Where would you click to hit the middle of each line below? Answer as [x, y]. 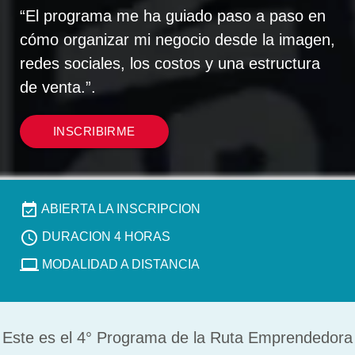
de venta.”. [58, 87]
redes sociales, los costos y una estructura [170, 63]
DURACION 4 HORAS [106, 236]
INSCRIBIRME [94, 131]
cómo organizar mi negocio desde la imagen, [177, 40]
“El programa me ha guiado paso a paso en [173, 16]
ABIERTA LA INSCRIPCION [120, 209]
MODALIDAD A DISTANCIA [119, 264]
